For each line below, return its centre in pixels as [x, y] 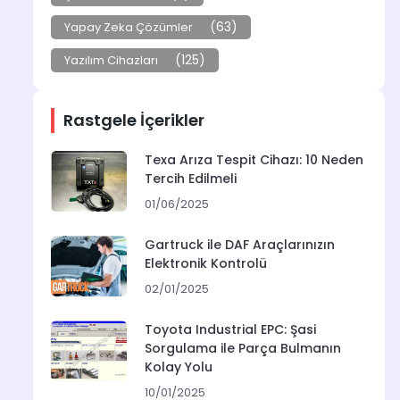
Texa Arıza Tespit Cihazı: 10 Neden [254, 160]
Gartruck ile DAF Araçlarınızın [240, 245]
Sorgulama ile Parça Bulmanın [243, 349]
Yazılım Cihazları [111, 61]
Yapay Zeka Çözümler [129, 28]
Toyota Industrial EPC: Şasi [230, 330]
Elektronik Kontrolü [206, 264]
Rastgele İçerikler [134, 121]
